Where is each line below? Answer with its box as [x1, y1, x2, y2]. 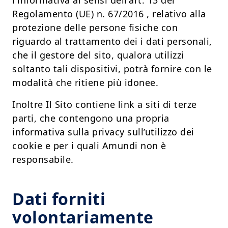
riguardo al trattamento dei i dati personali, [12, 35, 212, 48]
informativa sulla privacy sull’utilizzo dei [12, 126, 194, 138]
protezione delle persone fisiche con [12, 21, 178, 34]
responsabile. [12, 153, 74, 166]
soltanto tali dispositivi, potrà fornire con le [12, 63, 212, 75]
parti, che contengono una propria [12, 112, 169, 125]
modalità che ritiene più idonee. [12, 76, 158, 89]
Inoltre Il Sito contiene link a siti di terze [12, 98, 197, 111]
